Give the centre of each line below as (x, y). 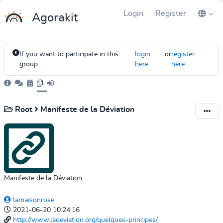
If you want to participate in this (69, 54)
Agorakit (55, 18)
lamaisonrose (33, 200)
